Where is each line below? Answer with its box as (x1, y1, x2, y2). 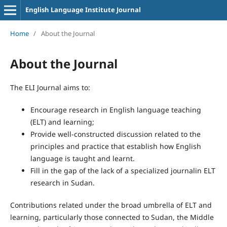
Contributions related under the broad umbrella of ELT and (10, 200, 212, 210)
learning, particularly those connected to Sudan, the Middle (10, 212, 214, 222)
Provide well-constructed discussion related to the (30, 129, 201, 139)
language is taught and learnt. (30, 153, 135, 163)
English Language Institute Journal (25, 5, 141, 14)
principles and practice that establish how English (30, 141, 201, 151)
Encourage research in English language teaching (30, 104, 201, 115)
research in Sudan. (30, 177, 95, 187)
